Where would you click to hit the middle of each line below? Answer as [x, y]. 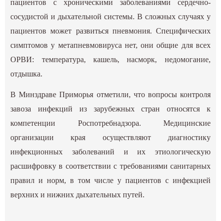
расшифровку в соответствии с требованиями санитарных [110, 166]
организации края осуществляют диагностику [110, 137]
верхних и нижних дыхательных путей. [79, 194]
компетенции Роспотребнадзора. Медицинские [110, 123]
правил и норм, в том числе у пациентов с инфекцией [110, 180]
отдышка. [28, 74]
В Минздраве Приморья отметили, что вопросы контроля [110, 94]
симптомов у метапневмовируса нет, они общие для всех [110, 45]
